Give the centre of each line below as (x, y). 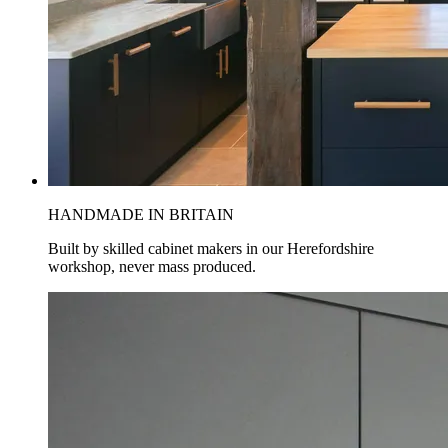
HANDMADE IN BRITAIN (141, 214)
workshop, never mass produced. (152, 266)
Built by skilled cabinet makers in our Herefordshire (211, 248)
